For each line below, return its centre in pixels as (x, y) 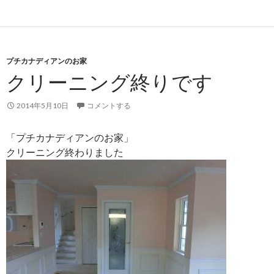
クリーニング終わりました (65, 152)
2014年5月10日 (43, 105)
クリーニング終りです (109, 82)
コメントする (109, 105)
